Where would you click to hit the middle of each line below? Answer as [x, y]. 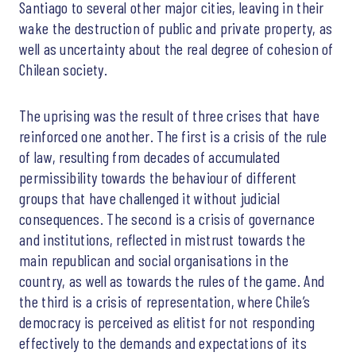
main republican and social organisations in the [154, 259]
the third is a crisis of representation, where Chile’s [165, 301]
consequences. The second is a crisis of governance [167, 218]
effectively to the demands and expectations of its [163, 342]
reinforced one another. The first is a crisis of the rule [173, 135]
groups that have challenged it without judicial [150, 197]
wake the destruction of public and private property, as [176, 27]
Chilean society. [63, 69]
